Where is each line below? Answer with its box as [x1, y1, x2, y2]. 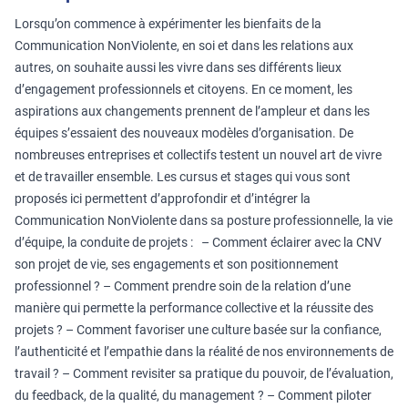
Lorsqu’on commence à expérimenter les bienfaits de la [15, 16, 321, 31]
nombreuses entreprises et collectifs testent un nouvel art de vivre [15, 148, 382, 162]
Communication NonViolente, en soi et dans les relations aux [15, 38, 353, 53]
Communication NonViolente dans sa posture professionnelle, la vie [15, 213, 393, 228]
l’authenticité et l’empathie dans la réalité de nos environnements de [15, 344, 393, 359]
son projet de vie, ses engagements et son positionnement [15, 257, 339, 271]
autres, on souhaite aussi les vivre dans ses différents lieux [15, 60, 342, 75]
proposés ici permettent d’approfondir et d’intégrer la [15, 191, 311, 206]
